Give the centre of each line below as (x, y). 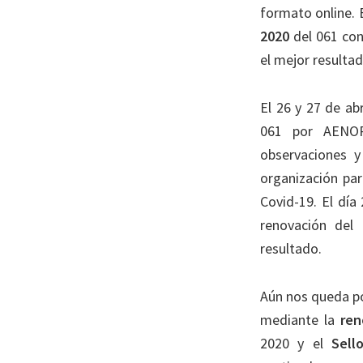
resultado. (291, 248)
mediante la (300, 320)
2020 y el (296, 343)
